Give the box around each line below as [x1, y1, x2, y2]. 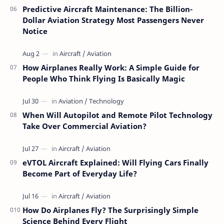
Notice [22, 26, 47, 36]
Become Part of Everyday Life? [22, 168, 137, 179]
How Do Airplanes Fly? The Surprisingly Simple [22, 205, 198, 215]
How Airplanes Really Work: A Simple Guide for [22, 62, 199, 73]
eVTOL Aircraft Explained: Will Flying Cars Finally [22, 157, 208, 168]
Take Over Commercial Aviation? [22, 121, 146, 131]
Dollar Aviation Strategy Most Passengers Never [22, 15, 204, 25]
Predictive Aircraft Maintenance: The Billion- [22, 4, 192, 14]
